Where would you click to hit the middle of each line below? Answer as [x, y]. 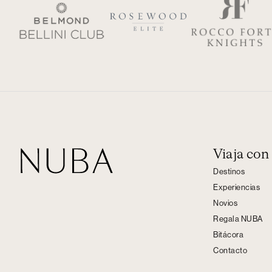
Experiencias [236, 187]
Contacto [230, 250]
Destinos [229, 172]
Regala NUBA [238, 219]
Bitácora [228, 235]
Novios [225, 203]
